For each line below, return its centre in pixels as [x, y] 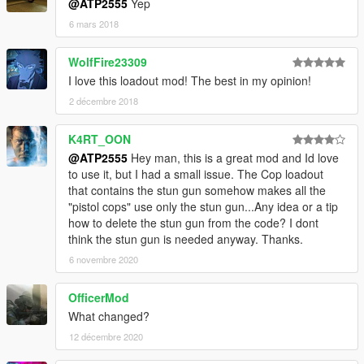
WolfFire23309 [108, 62]
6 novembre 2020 [104, 260]
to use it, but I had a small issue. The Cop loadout [196, 174]
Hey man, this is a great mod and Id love [233, 158]
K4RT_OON [100, 139]
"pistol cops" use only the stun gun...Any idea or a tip [203, 207]
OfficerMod [99, 298]
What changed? [109, 316]
